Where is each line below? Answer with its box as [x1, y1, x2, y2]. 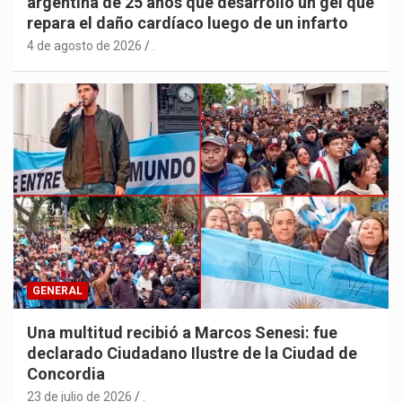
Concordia [27, 364, 105, 384]
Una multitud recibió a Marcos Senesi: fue [27, 323, 337, 343]
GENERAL [32, 284, 83, 298]
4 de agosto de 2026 [27, 39, 142, 54]
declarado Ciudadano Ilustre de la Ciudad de [27, 344, 357, 363]
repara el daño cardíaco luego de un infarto [27, 13, 348, 33]
